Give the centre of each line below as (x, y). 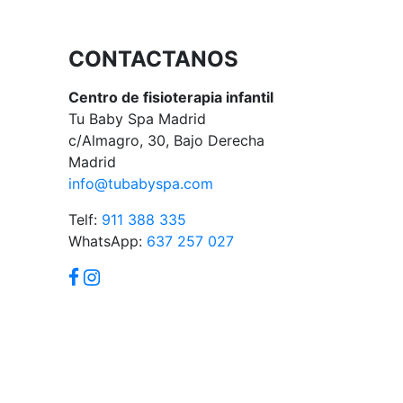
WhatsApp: (107, 241)
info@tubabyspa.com (141, 183)
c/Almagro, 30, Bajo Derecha (166, 140)
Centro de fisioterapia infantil (171, 97)
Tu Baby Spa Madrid (137, 118)
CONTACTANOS (153, 58)
